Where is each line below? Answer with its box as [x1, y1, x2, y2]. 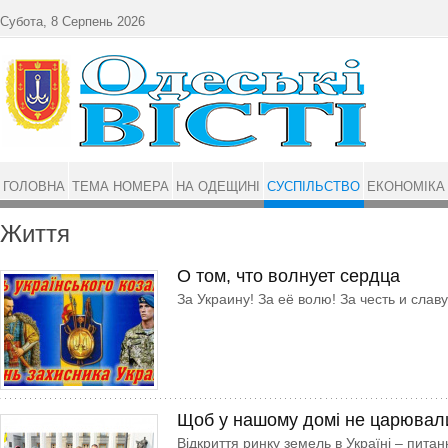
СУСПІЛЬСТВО [267, 179, 360, 194]
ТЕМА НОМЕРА [72, 179, 169, 194]
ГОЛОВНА [3, 179, 65, 194]
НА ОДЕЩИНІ [176, 179, 260, 194]
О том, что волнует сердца [177, 266, 400, 286]
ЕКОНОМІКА [367, 179, 445, 194]
